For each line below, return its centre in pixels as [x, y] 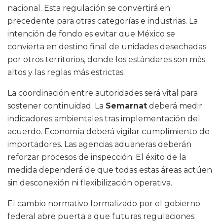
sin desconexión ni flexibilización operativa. [90, 183]
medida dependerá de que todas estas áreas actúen [110, 170]
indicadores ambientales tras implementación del [104, 119]
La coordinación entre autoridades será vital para [103, 93]
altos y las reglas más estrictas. [66, 73]
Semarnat [126, 106]
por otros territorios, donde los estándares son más [106, 60]
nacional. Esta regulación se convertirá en [89, 8]
